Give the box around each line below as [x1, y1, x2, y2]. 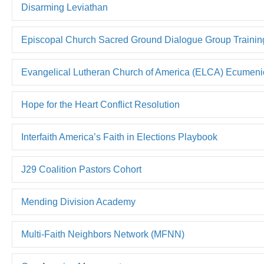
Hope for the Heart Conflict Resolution [21, 100, 180, 110]
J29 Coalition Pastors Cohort [21, 164, 141, 174]
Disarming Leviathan [21, 2, 108, 12]
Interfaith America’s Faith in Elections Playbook [21, 132, 217, 142]
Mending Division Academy [21, 197, 136, 207]
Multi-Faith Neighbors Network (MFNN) [21, 229, 184, 239]
